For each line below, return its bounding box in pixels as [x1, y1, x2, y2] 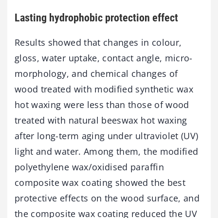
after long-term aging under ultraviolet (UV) [15, 129, 199, 142]
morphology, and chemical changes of [15, 67, 178, 79]
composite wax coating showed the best [15, 176, 185, 188]
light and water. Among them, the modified [15, 145, 199, 157]
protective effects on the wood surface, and [15, 192, 200, 204]
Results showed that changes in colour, [15, 36, 182, 48]
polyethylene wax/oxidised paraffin [15, 161, 164, 173]
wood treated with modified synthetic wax [15, 83, 194, 95]
